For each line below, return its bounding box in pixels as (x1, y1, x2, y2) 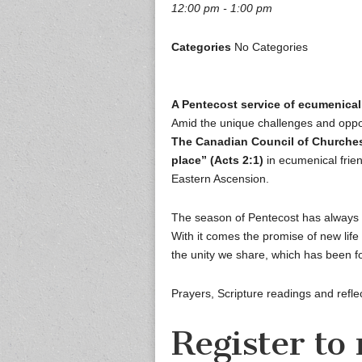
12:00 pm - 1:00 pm (171, 2, 272, 15)
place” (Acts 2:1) (171, 154, 263, 167)
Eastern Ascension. (171, 172, 269, 186)
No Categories (231, 40, 308, 54)
